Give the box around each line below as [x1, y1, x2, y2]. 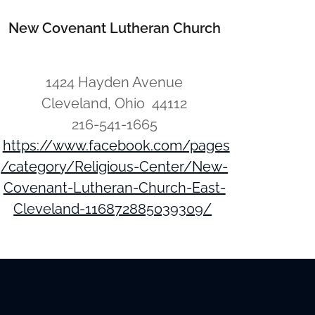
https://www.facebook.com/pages [2, 137, 230, 154]
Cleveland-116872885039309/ [13, 200, 212, 217]
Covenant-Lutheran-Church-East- [3, 179, 226, 196]
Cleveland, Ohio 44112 [41, 95, 188, 112]
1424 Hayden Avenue [46, 74, 184, 91]
